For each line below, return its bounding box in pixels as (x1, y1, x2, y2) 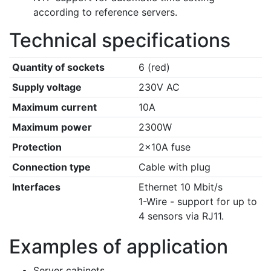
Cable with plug (138, 161, 211, 173)
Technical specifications (9, 28, 230, 52)
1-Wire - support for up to (138, 195, 257, 207)
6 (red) (138, 61, 170, 73)
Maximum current (11, 101, 97, 113)
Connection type (11, 161, 91, 173)
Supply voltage (11, 81, 82, 93)
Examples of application (9, 235, 228, 258)
